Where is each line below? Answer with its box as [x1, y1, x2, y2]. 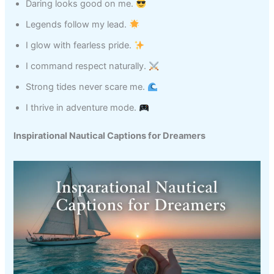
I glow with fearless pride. [26, 40, 135, 51]
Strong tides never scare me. [26, 81, 148, 93]
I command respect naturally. [26, 61, 149, 72]
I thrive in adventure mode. [26, 102, 139, 114]
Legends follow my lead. [26, 19, 130, 31]
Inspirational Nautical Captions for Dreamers [13, 130, 206, 142]
